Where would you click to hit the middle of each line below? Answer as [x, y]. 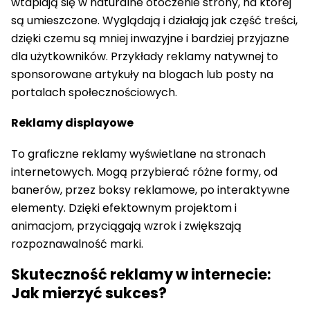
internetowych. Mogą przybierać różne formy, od [144, 172]
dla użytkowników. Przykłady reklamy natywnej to [145, 57]
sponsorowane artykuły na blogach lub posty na [142, 75]
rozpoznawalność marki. [77, 244]
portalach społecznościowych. [94, 93]
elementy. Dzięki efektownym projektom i [124, 208]
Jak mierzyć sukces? [89, 293]
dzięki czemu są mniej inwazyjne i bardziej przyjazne [150, 39]
